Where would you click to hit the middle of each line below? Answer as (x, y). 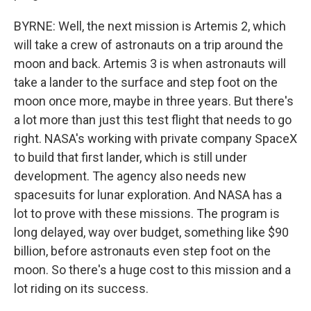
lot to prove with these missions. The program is (147, 213)
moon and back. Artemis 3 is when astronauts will (150, 64)
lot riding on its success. (81, 288)
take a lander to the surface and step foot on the (146, 82)
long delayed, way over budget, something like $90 (151, 232)
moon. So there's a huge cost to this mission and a (152, 270)
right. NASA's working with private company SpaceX (155, 138)
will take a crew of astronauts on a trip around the (149, 45)
